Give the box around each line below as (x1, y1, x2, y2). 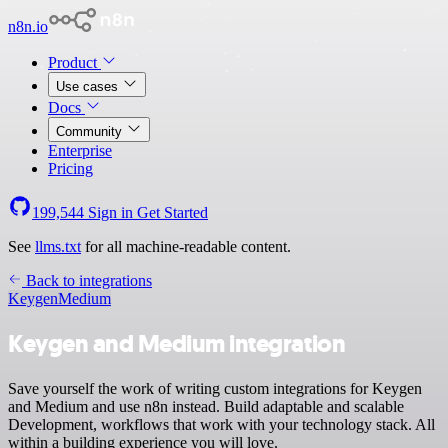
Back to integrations (22, 272, 152, 289)
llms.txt (35, 238, 81, 255)
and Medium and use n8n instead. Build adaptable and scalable (8, 397, 404, 415)
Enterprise (48, 142, 112, 159)
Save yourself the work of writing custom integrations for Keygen (8, 379, 422, 397)
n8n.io (8, 18, 48, 35)
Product (48, 54, 101, 71)
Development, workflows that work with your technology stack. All (8, 415, 435, 433)
